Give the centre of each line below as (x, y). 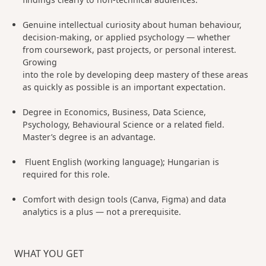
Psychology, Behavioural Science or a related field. (124, 124)
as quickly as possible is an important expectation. (124, 87)
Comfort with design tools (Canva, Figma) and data (125, 199)
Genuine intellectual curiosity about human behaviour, (132, 25)
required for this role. (66, 174)
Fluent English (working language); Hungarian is (122, 162)
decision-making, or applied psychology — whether (127, 37)
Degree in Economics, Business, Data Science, (115, 112)
